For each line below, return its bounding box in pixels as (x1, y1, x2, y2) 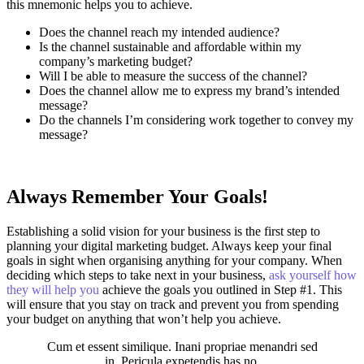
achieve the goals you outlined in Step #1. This (99, 282, 342, 297)
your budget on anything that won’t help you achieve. (6, 311, 281, 326)
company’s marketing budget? (39, 54, 193, 68)
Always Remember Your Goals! (6, 185, 268, 207)
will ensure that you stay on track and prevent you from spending (6, 297, 339, 311)
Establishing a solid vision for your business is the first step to (6, 223, 320, 238)
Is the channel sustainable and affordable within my (39, 39, 301, 54)
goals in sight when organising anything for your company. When (6, 253, 342, 267)
